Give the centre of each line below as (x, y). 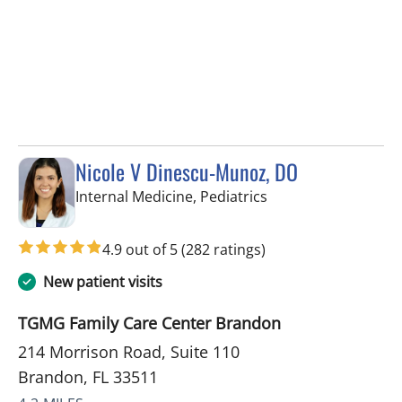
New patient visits (103, 282)
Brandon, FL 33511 (88, 377)
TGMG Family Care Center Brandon (149, 323)
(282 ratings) (223, 250)
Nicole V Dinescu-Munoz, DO (187, 171)
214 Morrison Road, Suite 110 (129, 352)
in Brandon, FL (315, 195)
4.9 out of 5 (142, 250)
